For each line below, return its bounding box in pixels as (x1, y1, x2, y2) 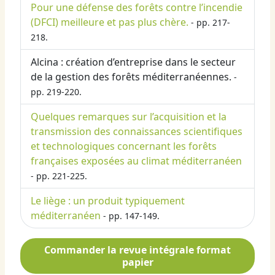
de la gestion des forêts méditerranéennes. (31, 70, 231, 84)
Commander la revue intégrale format (44, 243, 231, 257)
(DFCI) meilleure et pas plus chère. (31, 15, 188, 29)
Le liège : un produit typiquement (31, 194, 185, 208)
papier (122, 255, 153, 269)
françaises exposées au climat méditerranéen (31, 154, 242, 168)
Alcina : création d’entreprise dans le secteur (31, 55, 236, 69)
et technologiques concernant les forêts (31, 139, 217, 153)
